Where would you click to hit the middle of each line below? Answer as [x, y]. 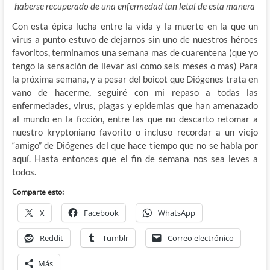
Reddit [51, 238]
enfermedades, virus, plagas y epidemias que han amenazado [135, 106]
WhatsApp [176, 213]
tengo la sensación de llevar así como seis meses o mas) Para [135, 66]
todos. [24, 172]
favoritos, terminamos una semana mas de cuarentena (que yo [135, 53]
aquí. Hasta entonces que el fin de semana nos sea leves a [135, 159]
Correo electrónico [200, 238]
